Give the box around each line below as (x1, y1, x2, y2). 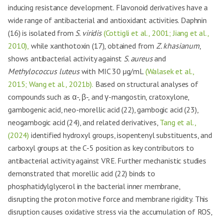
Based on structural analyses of (93, 79, 198, 89)
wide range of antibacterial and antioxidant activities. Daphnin (8, 15, 207, 25)
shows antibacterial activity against (8, 54, 124, 63)
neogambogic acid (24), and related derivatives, (8, 117, 160, 127)
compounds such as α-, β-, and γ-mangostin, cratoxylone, (8, 92, 190, 102)
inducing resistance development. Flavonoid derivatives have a (8, 2, 208, 12)
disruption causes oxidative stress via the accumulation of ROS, (8, 207, 212, 217)
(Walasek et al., (145, 66, 194, 76)
